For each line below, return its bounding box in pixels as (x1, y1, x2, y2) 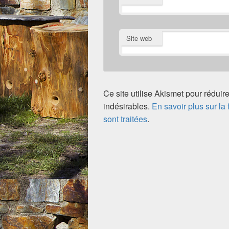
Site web (126, 33, 152, 43)
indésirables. (103, 100, 152, 112)
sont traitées (103, 112, 147, 125)
